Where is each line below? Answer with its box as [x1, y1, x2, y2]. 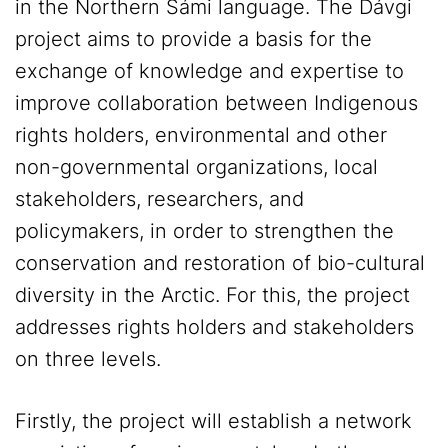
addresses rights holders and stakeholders [15, 315, 414, 340]
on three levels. [15, 347, 161, 372]
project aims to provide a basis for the [15, 27, 372, 52]
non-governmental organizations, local [15, 155, 378, 180]
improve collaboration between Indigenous [15, 91, 418, 116]
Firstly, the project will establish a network [15, 409, 412, 434]
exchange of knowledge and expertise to [15, 59, 404, 84]
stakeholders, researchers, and [15, 187, 304, 212]
